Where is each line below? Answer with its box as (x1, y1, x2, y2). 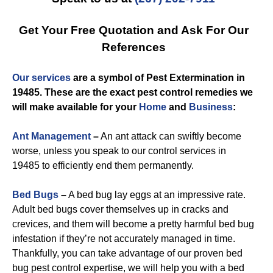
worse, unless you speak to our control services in (12, 146, 226, 156)
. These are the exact (40, 87, 137, 97)
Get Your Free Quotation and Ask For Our (18, 24, 249, 37)
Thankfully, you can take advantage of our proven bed (12, 248, 243, 258)
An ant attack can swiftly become (99, 131, 241, 141)
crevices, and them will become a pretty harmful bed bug (12, 219, 254, 229)
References (101, 41, 166, 54)
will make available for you (12, 102, 133, 112)
